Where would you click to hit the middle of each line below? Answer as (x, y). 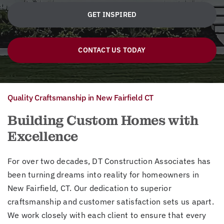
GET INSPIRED (112, 14)
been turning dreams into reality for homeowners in (103, 174)
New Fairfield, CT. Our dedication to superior (89, 188)
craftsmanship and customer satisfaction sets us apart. (110, 201)
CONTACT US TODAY (112, 50)
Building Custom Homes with (103, 120)
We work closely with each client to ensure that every (107, 215)
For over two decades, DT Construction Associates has (109, 161)
